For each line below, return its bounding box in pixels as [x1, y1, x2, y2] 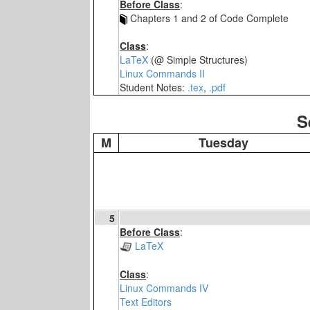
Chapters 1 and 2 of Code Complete [127, 11, 289, 25]
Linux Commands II [120, 66, 205, 81]
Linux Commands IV [120, 281, 208, 295]
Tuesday [198, 134, 248, 152]
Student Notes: [120, 80, 188, 95]
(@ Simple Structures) [148, 53, 248, 67]
